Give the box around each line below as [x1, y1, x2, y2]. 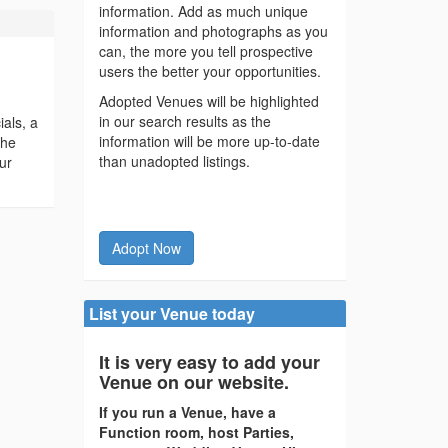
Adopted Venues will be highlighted [98, 91, 319, 112]
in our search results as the [98, 111, 271, 132]
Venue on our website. [98, 369, 289, 396]
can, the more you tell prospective [98, 41, 313, 62]
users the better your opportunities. [98, 61, 321, 82]
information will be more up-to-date [98, 131, 320, 152]
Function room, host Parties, [98, 422, 294, 443]
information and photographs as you [98, 21, 328, 42]
